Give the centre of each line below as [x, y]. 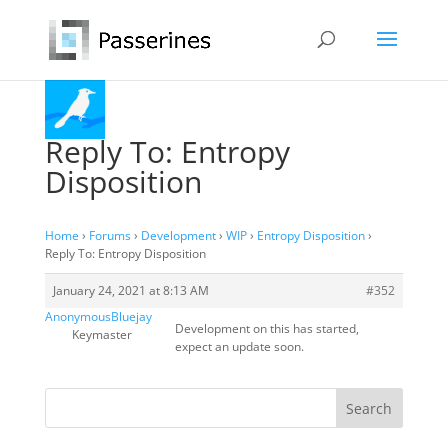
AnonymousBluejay [98, 316]
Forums [109, 235]
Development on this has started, [266, 328]
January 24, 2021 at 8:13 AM [130, 290]
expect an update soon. [239, 346]
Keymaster [102, 334]
